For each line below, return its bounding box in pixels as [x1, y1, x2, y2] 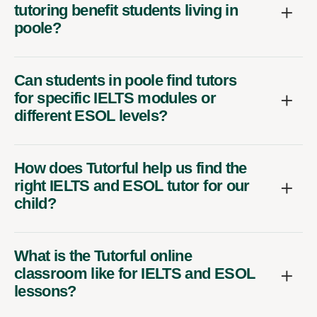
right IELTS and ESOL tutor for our [14, 176, 250, 195]
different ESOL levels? [14, 106, 168, 125]
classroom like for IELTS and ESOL [14, 264, 255, 282]
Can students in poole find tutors [14, 71, 237, 89]
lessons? [14, 282, 76, 300]
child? [14, 194, 57, 212]
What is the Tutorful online [14, 246, 192, 265]
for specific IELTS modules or [14, 88, 216, 107]
